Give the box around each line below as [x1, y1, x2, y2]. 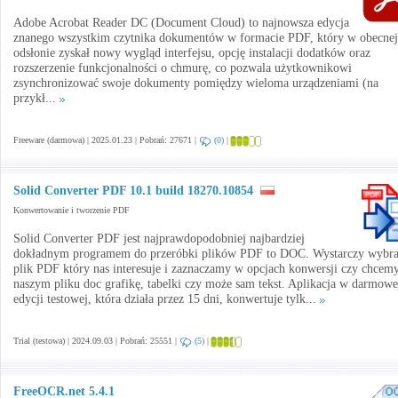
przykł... [13, 92, 60, 105]
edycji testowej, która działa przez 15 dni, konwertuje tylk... [13, 292, 320, 306]
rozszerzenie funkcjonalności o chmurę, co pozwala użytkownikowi [13, 61, 352, 75]
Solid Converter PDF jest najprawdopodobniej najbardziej [13, 232, 305, 245]
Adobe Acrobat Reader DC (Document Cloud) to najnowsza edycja [13, 16, 349, 29]
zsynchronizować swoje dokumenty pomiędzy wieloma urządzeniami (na [13, 76, 378, 90]
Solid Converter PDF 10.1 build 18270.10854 [13, 184, 253, 197]
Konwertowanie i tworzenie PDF [13, 205, 130, 215]
